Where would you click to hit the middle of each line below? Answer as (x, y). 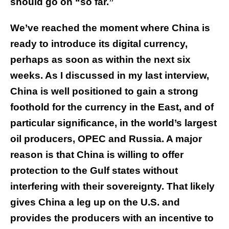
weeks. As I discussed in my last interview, (110, 76)
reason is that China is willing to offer (97, 155)
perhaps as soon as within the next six (100, 60)
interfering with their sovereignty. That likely (112, 187)
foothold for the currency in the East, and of (112, 107)
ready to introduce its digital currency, (99, 44)
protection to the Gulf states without (94, 171)
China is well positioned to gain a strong (104, 91)
